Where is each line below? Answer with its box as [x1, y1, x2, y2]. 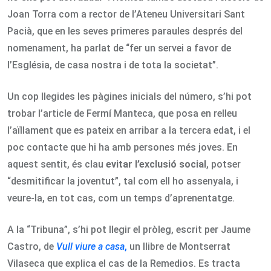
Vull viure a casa [56, 240, 125, 252]
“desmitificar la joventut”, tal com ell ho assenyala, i [7, 175, 238, 187]
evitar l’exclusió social [106, 158, 206, 170]
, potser [206, 158, 241, 170]
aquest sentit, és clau [7, 158, 106, 170]
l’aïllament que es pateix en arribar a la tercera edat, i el [7, 124, 250, 136]
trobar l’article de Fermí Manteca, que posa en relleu [7, 107, 237, 119]
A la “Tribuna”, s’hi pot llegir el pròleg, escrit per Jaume [7, 223, 250, 235]
